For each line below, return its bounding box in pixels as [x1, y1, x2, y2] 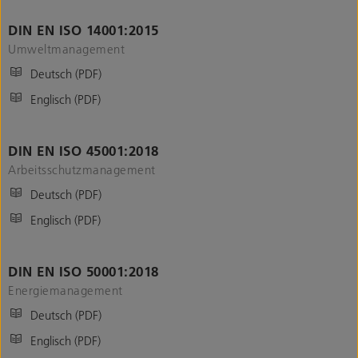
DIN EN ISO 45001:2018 [8, 141, 159, 159]
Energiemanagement [8, 281, 123, 298]
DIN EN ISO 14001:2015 [8, 21, 159, 38]
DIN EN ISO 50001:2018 [8, 262, 159, 280]
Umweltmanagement [8, 40, 125, 57]
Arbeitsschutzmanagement [8, 161, 156, 177]
